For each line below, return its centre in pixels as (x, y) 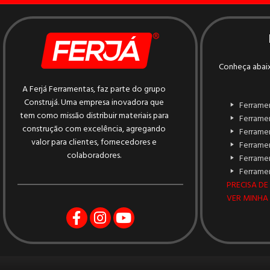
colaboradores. (94, 156)
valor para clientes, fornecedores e (94, 143)
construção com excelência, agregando (94, 130)
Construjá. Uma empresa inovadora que (94, 103)
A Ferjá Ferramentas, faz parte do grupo (94, 90)
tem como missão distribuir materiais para (94, 116)
